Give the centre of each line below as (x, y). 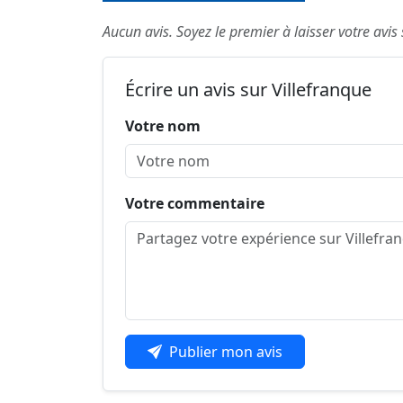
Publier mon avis (226, 352)
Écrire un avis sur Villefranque (248, 90)
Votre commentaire (195, 204)
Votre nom (163, 126)
